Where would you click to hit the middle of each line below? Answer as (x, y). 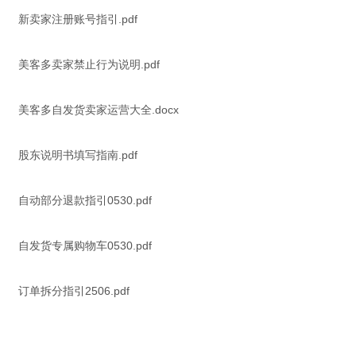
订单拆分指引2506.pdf (74, 291)
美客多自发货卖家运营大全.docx (99, 110)
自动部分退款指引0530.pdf (85, 200)
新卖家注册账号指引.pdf (78, 19)
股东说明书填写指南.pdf (78, 155)
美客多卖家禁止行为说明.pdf (89, 64)
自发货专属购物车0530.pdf (85, 246)
